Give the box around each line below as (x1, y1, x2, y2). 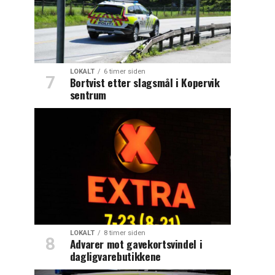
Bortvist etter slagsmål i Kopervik (69, 74, 220, 90)
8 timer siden (103, 228, 145, 237)
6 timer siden (103, 67, 145, 76)
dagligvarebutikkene (69, 247, 161, 264)
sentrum (69, 86, 107, 103)
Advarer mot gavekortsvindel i (69, 235, 203, 252)
